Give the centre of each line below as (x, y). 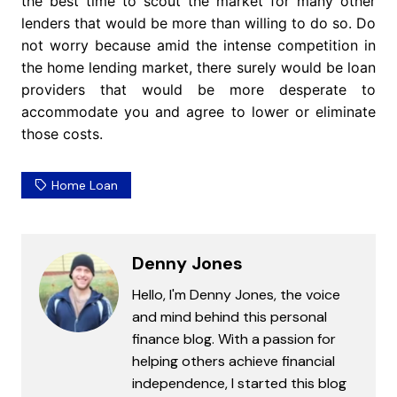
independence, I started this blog (239, 384)
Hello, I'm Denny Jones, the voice (236, 295)
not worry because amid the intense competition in (198, 46)
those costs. (62, 134)
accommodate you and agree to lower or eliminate (198, 112)
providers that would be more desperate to (198, 90)
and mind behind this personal (229, 317)
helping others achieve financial (233, 362)
